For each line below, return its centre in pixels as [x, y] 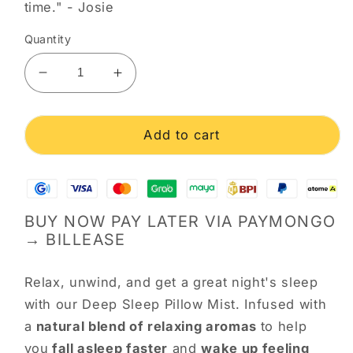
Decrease [75, 80]
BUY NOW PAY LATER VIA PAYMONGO [180, 222]
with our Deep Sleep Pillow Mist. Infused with [175, 304]
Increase [147, 80]
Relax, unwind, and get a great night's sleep [171, 282]
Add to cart [182, 134]
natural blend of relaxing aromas [148, 326]
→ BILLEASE [75, 240]
